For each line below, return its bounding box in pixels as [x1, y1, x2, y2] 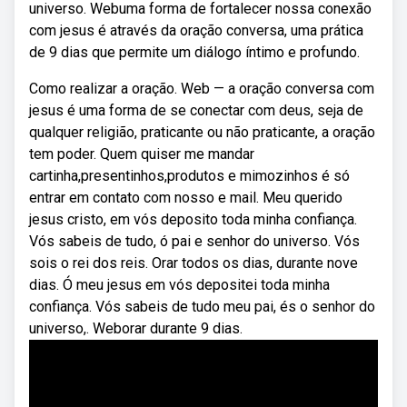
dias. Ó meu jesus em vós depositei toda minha [29, 276, 330, 293]
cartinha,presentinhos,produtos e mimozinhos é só [29, 167, 350, 184]
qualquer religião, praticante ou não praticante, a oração [29, 124, 375, 141]
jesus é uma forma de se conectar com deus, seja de [29, 102, 363, 119]
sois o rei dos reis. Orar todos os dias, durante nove [29, 254, 358, 272]
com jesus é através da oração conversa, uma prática [29, 22, 363, 39]
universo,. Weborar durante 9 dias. [29, 320, 243, 337]
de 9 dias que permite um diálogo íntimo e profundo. [29, 44, 360, 61]
